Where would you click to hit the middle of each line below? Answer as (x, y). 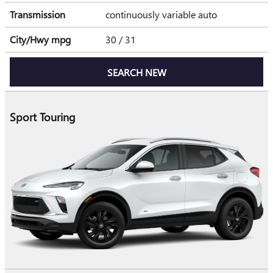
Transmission (37, 15)
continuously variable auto (162, 15)
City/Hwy (30, 40)
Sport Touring (43, 117)
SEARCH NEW (136, 72)
